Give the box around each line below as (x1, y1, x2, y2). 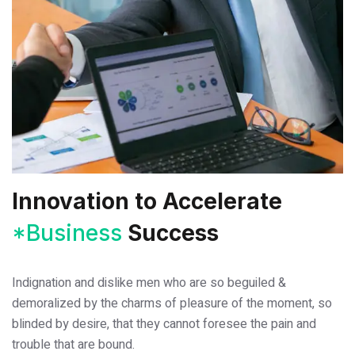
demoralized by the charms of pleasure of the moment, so (12, 293, 332, 313)
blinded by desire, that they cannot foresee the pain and (12, 314, 316, 334)
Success (122, 219, 219, 246)
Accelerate (162, 187, 282, 215)
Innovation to (12, 187, 162, 215)
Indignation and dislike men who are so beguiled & (12, 273, 286, 292)
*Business (12, 219, 122, 246)
